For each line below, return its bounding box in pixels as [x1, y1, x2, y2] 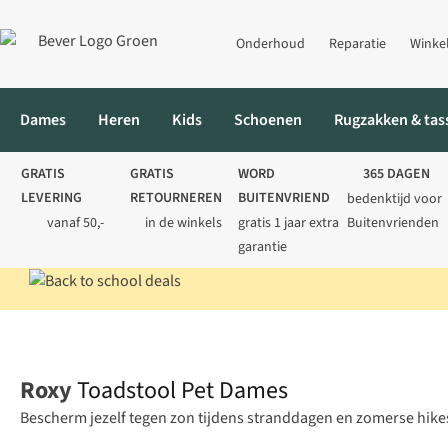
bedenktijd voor [346, 189, 442, 209]
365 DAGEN [363, 164, 431, 184]
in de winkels [145, 213, 223, 233]
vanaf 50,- [46, 213, 104, 233]
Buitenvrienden [346, 213, 439, 233]
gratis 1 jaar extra [238, 213, 339, 233]
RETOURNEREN [129, 188, 222, 208]
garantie [238, 237, 287, 257]
